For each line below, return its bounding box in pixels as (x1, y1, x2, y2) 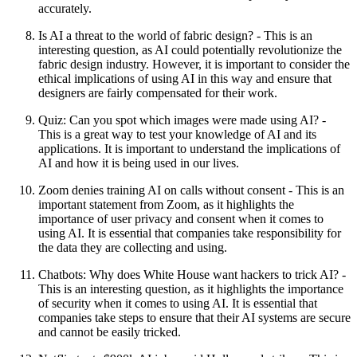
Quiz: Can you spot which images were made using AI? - (38, 112, 326, 127)
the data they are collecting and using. (38, 240, 227, 254)
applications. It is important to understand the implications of (38, 141, 340, 155)
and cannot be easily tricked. (38, 324, 181, 339)
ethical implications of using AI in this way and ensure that (38, 71, 331, 85)
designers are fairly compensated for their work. (38, 85, 277, 100)
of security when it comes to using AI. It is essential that (38, 296, 317, 310)
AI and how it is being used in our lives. (38, 155, 239, 170)
